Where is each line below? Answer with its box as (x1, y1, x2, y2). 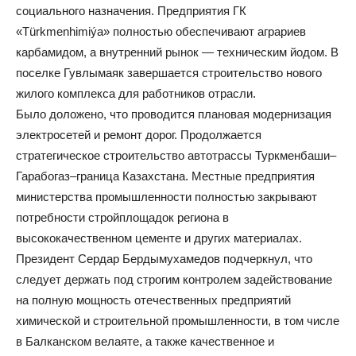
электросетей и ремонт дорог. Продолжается (16, 127, 261, 141)
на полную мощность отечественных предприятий (16, 292, 291, 307)
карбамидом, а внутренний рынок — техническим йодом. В (16, 44, 339, 59)
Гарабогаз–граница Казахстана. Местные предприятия (16, 168, 315, 183)
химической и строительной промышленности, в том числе (16, 313, 339, 327)
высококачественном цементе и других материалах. (16, 230, 302, 245)
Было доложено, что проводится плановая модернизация (16, 106, 331, 121)
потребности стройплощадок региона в (16, 210, 229, 224)
